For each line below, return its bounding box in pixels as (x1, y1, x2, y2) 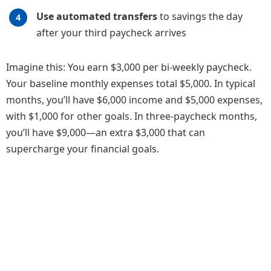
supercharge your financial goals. (6, 142, 159, 155)
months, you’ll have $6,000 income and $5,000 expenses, (6, 93, 263, 106)
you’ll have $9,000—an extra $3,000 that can (6, 125, 205, 139)
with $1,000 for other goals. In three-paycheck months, (6, 109, 257, 123)
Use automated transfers (36, 9, 157, 23)
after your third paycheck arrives (36, 25, 186, 39)
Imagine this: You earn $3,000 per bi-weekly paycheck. (6, 60, 252, 74)
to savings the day (157, 9, 243, 23)
